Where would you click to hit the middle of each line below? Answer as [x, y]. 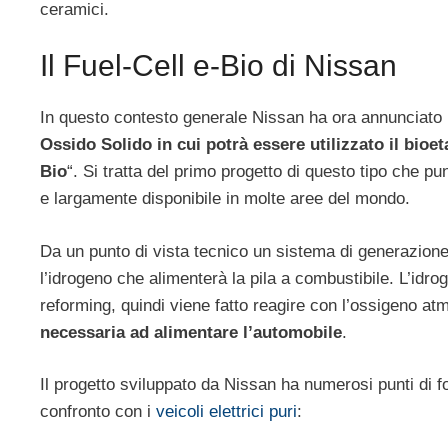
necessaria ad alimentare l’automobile [191, 332]
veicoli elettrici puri [226, 412]
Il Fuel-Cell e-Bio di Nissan [218, 66]
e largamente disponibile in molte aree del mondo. [225, 199]
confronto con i [98, 412]
